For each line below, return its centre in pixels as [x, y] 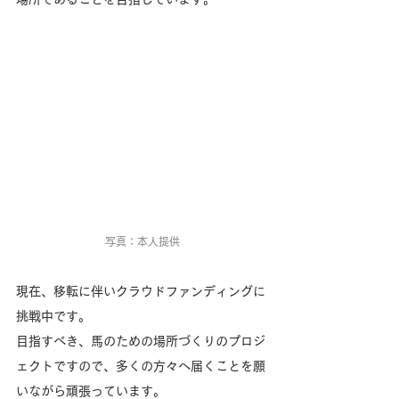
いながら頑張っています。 [91, 391]
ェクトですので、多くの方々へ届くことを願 [141, 366]
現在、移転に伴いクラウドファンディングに [141, 291]
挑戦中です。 [53, 316]
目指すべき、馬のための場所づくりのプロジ [141, 341]
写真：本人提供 [142, 241]
